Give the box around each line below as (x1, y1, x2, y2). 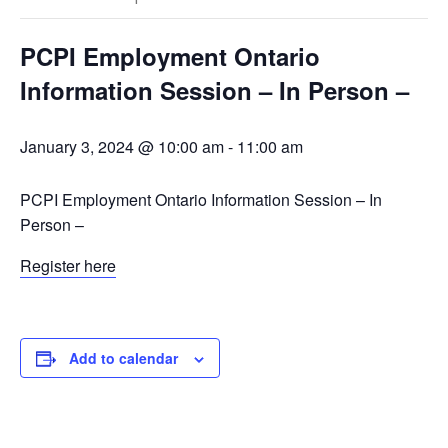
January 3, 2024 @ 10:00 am (20, 135, 224, 159)
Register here (20, 254, 116, 278)
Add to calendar (69, 348, 178, 369)
